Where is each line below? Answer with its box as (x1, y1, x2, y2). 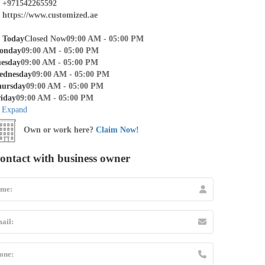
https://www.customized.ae (2, 10, 98, 20)
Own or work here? (21, 125, 93, 135)
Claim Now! (96, 125, 139, 135)
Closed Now (24, 34, 66, 43)
